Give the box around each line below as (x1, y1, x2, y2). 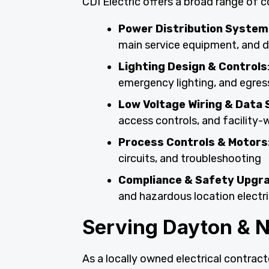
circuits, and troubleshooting (118, 152, 261, 166)
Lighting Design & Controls (118, 60, 267, 74)
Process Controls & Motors (118, 136, 268, 150)
